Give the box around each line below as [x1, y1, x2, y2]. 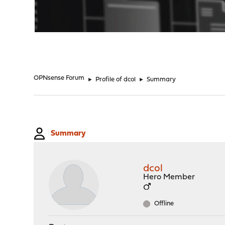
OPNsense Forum [34, 75, 85, 81]
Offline [153, 200, 174, 207]
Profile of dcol [95, 76, 136, 83]
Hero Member [143, 173, 195, 181]
